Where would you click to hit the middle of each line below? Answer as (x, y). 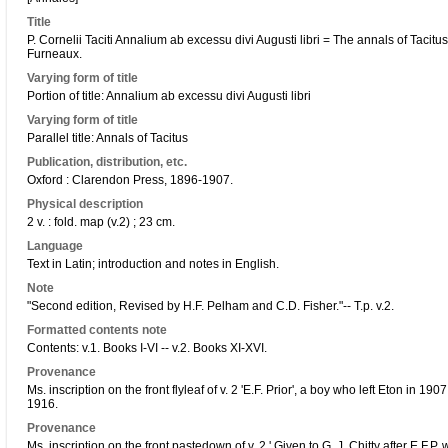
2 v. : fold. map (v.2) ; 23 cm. (101, 222)
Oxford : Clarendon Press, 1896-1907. (130, 180)
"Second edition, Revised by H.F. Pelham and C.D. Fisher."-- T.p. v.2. (210, 306)
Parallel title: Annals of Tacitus (107, 138)
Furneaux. (54, 54)
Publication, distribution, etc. (107, 162)
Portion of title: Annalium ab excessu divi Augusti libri (169, 96)
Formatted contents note (97, 330)
